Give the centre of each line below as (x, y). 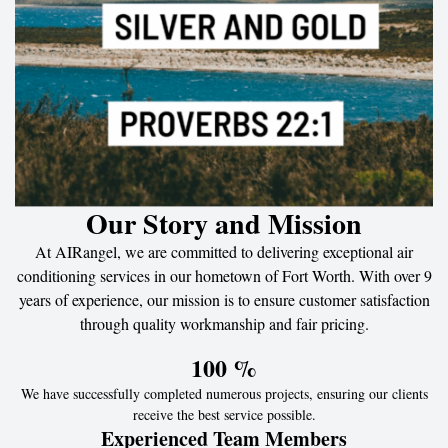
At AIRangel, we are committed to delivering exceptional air (224, 251)
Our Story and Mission (224, 223)
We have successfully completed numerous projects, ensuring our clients (224, 393)
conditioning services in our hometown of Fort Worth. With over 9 (224, 275)
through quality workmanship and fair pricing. (224, 323)
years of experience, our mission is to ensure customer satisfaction (224, 299)
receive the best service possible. (224, 414)
